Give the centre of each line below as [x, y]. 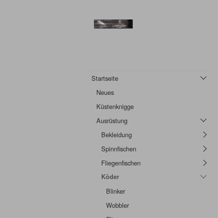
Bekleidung [117, 135]
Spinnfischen [119, 149]
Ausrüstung [112, 120]
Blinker [116, 191]
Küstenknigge [115, 106]
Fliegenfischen [121, 163]
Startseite [105, 78]
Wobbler [118, 205]
